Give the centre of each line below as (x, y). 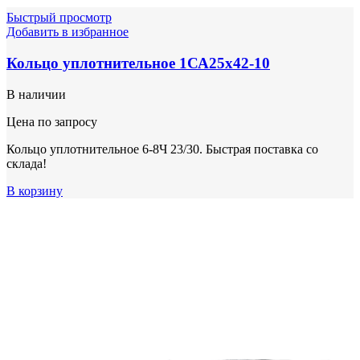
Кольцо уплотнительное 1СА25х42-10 (138, 63)
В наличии (36, 94)
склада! (27, 163)
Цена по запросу (52, 121)
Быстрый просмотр (59, 18)
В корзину (35, 190)
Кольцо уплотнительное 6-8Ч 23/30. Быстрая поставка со (162, 149)
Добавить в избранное (67, 32)
